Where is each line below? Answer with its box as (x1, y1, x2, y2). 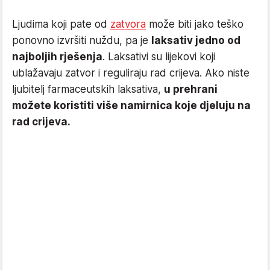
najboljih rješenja (12, 50, 102, 63)
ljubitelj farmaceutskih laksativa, (12, 83, 164, 95)
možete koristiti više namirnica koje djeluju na (12, 99, 251, 111)
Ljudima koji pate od (12, 17, 110, 30)
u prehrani (164, 83, 218, 95)
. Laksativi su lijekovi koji (102, 50, 215, 63)
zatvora (110, 17, 146, 30)
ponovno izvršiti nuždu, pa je (12, 34, 151, 46)
